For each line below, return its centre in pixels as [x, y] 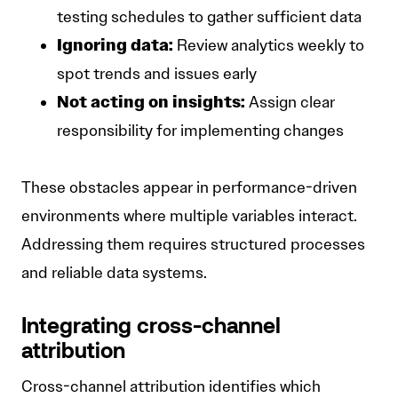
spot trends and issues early [157, 74]
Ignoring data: [115, 45]
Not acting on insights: [151, 102]
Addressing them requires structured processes [193, 245]
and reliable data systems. [114, 273]
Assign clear [290, 103]
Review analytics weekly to [269, 46]
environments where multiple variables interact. [189, 216]
